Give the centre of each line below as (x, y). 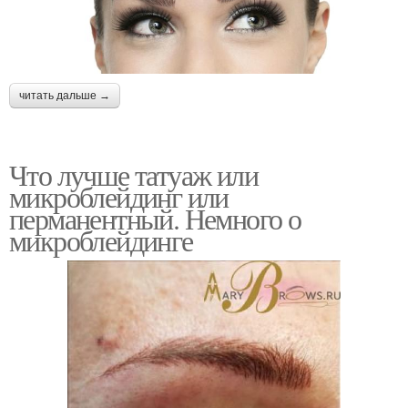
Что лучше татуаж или (133, 174)
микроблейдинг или (119, 196)
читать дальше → (65, 95)
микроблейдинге (101, 240)
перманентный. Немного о (155, 218)
